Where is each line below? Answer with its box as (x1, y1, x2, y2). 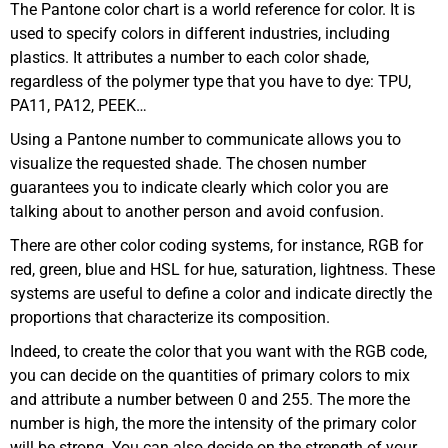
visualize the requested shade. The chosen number (10, 154, 366, 174)
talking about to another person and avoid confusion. (10, 202, 384, 222)
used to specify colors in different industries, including (10, 24, 390, 44)
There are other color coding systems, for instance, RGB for (10, 236, 423, 256)
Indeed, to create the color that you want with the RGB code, (10, 342, 427, 362)
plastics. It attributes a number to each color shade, (10, 48, 369, 68)
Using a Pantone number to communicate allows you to (10, 130, 401, 150)
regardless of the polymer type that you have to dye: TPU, (10, 72, 411, 92)
